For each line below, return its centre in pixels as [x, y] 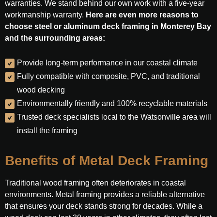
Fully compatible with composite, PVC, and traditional [108, 76]
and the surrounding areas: [55, 38]
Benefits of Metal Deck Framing [107, 161]
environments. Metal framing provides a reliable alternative [105, 194]
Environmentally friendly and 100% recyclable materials [112, 103]
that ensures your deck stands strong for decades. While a [104, 206]
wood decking [41, 90]
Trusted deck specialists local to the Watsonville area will [114, 117]
